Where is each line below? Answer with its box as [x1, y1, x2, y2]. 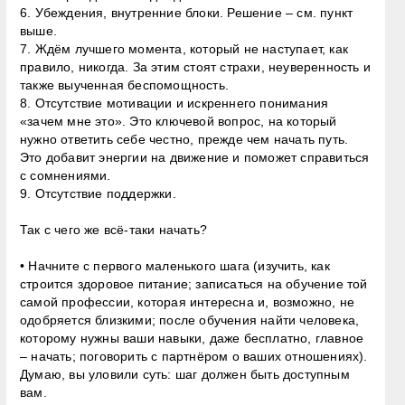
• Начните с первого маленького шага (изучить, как [20, 258, 330, 273]
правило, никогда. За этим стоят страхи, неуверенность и [20, 59, 372, 74]
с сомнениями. [20, 167, 111, 183]
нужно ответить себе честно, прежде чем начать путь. [20, 131, 349, 146]
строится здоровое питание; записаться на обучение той [20, 276, 368, 291]
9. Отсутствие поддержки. [20, 185, 176, 201]
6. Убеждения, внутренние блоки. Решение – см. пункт [20, 5, 353, 20]
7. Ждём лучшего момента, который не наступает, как [20, 41, 349, 56]
